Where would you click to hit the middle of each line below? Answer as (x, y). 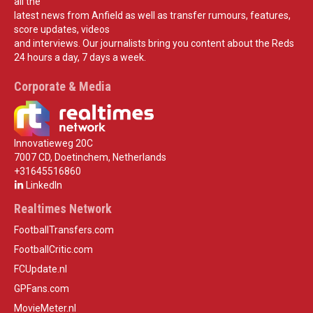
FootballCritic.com (53, 250)
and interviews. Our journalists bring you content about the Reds (154, 44)
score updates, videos (62, 30)
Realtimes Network (63, 209)
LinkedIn (43, 185)
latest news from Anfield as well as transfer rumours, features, (152, 16)
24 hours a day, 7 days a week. (80, 58)
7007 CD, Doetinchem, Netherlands (90, 158)
